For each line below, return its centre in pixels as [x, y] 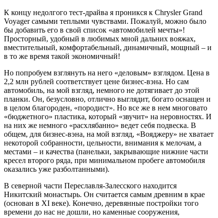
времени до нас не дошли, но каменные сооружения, [92, 212]
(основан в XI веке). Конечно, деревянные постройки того [101, 203]
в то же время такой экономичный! [62, 56]
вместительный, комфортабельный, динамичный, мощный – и [108, 47]
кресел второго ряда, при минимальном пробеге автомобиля [104, 160]
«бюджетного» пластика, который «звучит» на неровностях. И [108, 116]
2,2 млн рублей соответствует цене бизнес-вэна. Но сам [96, 81]
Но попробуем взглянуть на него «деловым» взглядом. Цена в [107, 73]
